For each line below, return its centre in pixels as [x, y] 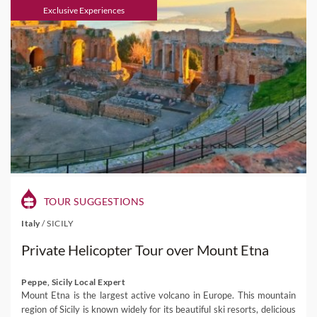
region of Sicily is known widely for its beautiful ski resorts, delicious [158, 309]
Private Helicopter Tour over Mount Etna [145, 250]
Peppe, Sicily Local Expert [73, 282]
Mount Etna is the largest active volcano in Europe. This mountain [158, 295]
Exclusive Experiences [84, 10]
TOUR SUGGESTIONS [93, 201]
